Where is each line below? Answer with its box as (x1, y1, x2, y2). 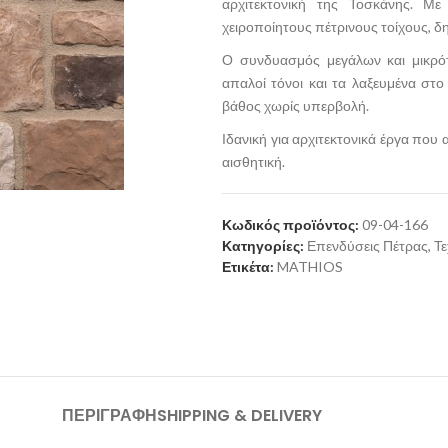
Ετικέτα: (221, 258, 274, 275)
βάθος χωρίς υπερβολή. (221, 97, 369, 114)
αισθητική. (221, 153, 285, 170)
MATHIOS (276, 258, 343, 275)
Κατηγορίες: (221, 237, 304, 254)
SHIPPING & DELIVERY (157, 404, 322, 428)
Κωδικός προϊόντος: (221, 216, 362, 233)
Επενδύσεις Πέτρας (306, 237, 428, 254)
